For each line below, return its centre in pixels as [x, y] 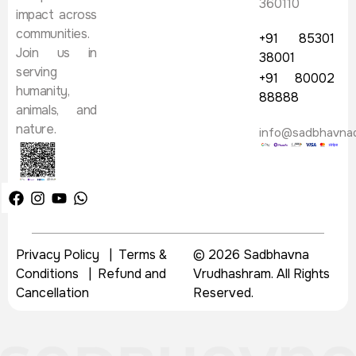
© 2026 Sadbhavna [251, 255]
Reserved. [223, 293]
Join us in [56, 53]
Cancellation [54, 293]
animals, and [56, 110]
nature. [36, 130]
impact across [56, 15]
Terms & [143, 255]
